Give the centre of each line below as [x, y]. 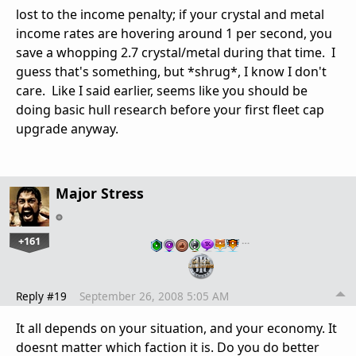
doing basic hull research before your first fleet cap [170, 109]
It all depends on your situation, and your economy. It [176, 329]
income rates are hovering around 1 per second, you [174, 33]
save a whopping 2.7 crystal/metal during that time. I [176, 52]
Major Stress [100, 193]
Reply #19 [41, 296]
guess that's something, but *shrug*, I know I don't [171, 71]
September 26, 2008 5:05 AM [154, 296]
